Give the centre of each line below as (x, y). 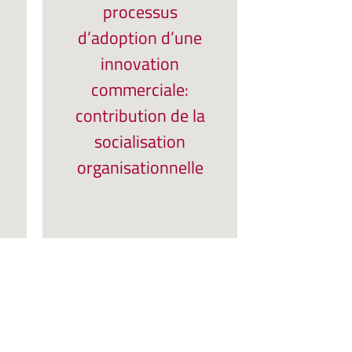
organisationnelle (140, 167)
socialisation (140, 141)
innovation (140, 64)
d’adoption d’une (140, 38)
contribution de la (140, 115)
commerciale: (140, 90)
